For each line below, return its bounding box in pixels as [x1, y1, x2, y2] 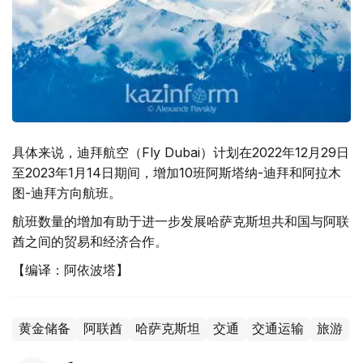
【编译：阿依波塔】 [12, 262, 129, 278]
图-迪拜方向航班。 [12, 185, 122, 201]
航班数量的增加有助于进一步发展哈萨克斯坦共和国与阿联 [12, 213, 349, 229]
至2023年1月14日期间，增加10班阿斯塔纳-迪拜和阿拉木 [12, 164, 341, 181]
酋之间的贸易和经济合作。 [12, 233, 168, 250]
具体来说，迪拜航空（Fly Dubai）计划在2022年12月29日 [12, 144, 349, 160]
